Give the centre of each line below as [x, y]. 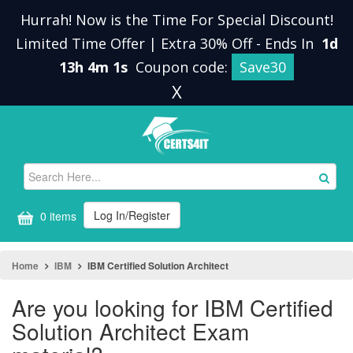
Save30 [263, 67]
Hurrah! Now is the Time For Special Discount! [176, 20]
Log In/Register [132, 215]
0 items [57, 216]
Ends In [291, 43]
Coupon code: [184, 67]
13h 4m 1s [95, 67]
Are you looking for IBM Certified [173, 307]
